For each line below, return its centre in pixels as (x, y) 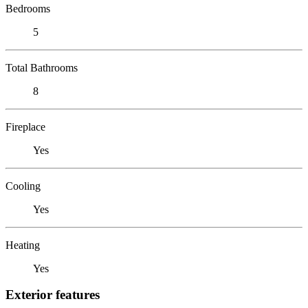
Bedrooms (28, 8)
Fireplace (25, 126)
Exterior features (53, 295)
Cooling (23, 186)
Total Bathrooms (42, 67)
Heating (23, 245)
